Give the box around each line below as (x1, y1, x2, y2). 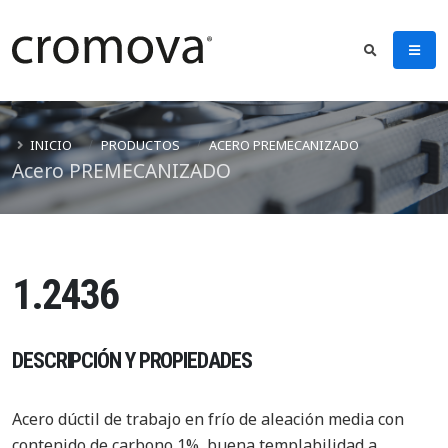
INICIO (30, 136, 72, 154)
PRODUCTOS (101, 136, 180, 154)
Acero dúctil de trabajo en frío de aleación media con (12, 408, 404, 430)
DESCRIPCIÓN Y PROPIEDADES (12, 348, 252, 373)
